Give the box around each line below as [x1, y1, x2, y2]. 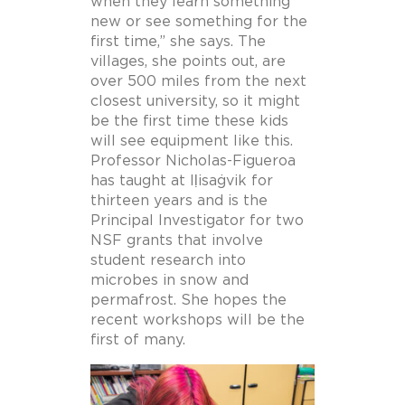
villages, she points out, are [90, 54, 286, 70]
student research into [90, 253, 246, 268]
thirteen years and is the [90, 193, 268, 209]
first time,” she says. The [90, 34, 266, 50]
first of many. [90, 333, 185, 348]
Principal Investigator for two [90, 213, 304, 229]
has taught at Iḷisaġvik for [90, 174, 273, 189]
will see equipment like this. [90, 134, 293, 149]
